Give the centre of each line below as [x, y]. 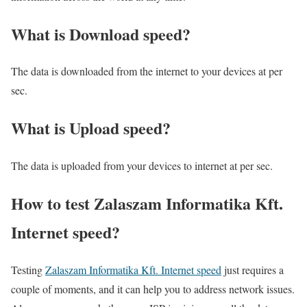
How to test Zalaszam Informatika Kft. [147, 204]
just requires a [253, 270]
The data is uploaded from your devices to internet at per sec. [142, 166]
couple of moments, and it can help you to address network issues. [153, 289]
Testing [28, 270]
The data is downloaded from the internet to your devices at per [147, 71]
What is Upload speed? [91, 128]
